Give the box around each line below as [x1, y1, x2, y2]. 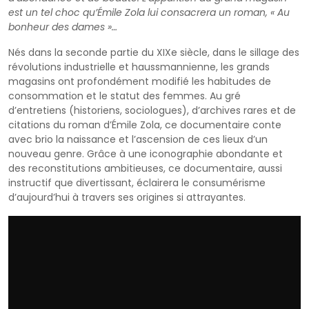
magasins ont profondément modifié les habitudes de [8, 74, 271, 88]
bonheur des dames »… [8, 19, 120, 34]
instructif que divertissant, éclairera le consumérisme [8, 175, 266, 190]
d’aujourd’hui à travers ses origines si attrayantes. [8, 190, 246, 204]
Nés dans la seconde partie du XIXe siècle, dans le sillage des [8, 45, 299, 59]
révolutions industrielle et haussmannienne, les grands [8, 59, 270, 74]
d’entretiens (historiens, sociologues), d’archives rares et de [8, 103, 296, 117]
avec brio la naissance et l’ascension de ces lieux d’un [8, 132, 268, 146]
